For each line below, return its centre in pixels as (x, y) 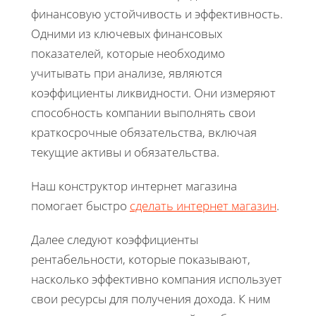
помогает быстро (80, 205)
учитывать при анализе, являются (127, 73)
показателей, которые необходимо (128, 53)
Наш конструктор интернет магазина (134, 186)
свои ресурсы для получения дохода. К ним (151, 298)
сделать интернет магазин (203, 205)
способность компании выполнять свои (143, 112)
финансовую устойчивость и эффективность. (157, 13)
